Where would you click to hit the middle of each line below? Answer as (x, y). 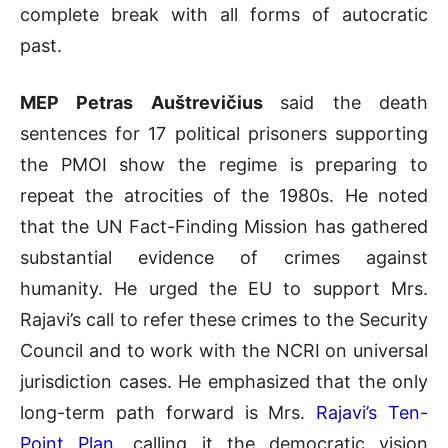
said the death (354, 102)
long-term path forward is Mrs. (168, 412)
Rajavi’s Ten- (372, 412)
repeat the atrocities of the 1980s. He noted (224, 195)
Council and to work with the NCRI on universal (224, 350)
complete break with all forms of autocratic (224, 14)
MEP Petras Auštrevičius (150, 102)
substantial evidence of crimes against (224, 257)
